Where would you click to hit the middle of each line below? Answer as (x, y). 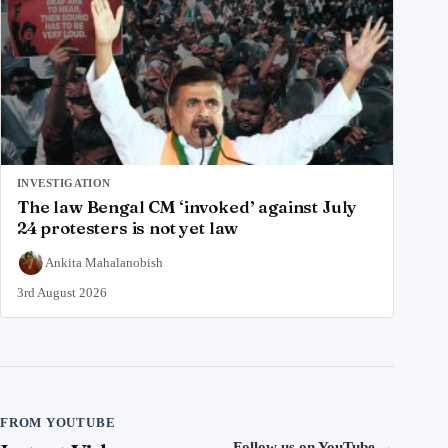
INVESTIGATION (64, 183)
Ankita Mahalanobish (104, 263)
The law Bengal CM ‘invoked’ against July (187, 207)
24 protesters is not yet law (128, 228)
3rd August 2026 (62, 293)
